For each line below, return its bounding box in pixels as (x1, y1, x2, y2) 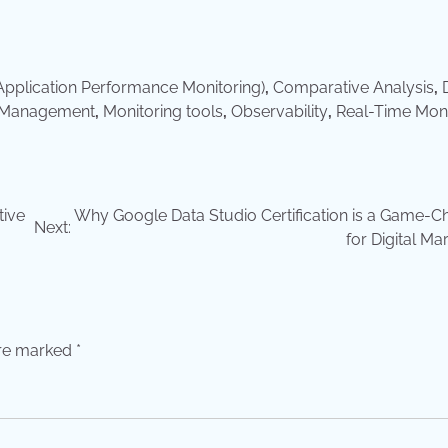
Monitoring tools (103, 102, 223, 122)
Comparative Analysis (273, 78, 434, 98)
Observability (231, 102, 328, 122)
